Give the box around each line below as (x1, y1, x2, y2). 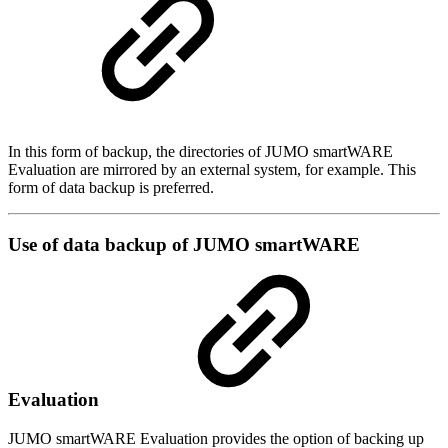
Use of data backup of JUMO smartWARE (8, 233, 360, 255)
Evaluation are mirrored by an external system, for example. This (8, 161, 416, 179)
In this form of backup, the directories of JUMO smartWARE (8, 143, 393, 161)
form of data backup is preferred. (8, 179, 214, 197)
